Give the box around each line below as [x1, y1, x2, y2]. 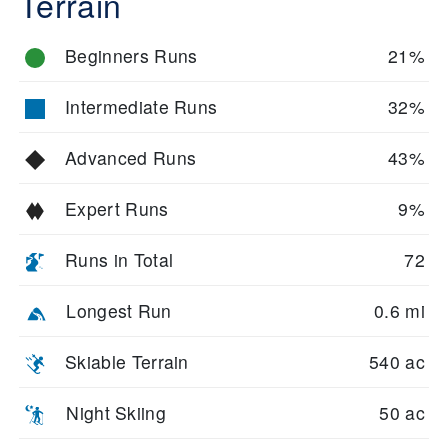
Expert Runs [65, 196, 169, 222]
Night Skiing [66, 400, 167, 426]
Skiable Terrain [65, 349, 189, 375]
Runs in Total [65, 247, 174, 273]
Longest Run [66, 298, 172, 324]
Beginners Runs [65, 43, 198, 69]
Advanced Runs [65, 145, 197, 171]
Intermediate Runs [65, 94, 218, 120]
